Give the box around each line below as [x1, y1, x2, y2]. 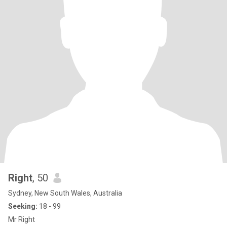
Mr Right [8, 215, 35, 223]
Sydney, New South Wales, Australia [8, 189, 122, 197]
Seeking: [8, 202, 37, 210]
